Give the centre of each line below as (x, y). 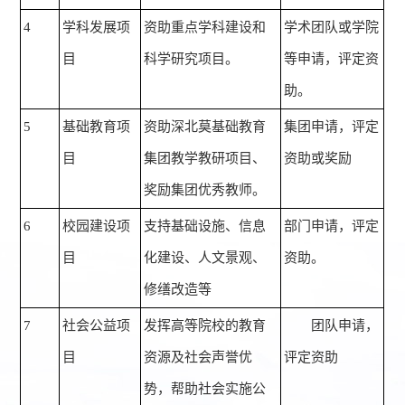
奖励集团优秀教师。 (205, 190)
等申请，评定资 (332, 59)
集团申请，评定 (332, 127)
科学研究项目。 (192, 59)
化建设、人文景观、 (205, 258)
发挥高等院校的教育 (205, 326)
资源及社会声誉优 (198, 358)
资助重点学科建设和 (205, 28)
